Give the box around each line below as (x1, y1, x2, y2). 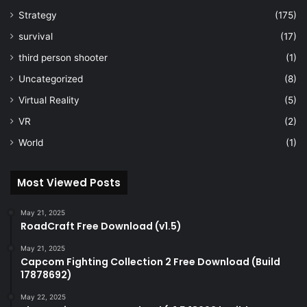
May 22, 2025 (21, 293, 66, 302)
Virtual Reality (19, 95, 79, 106)
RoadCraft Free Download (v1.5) (21, 219, 182, 234)
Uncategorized (19, 73, 83, 85)
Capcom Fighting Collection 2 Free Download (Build (21, 255, 280, 269)
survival (19, 31, 53, 42)
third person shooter (19, 52, 108, 64)
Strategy (19, 10, 57, 21)
